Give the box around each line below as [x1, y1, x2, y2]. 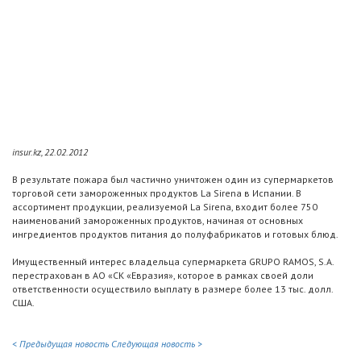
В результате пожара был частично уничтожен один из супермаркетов [12, 173, 334, 186]
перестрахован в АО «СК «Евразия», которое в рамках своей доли [12, 269, 313, 282]
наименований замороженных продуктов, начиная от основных [12, 214, 303, 227]
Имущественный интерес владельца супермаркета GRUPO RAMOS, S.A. [12, 255, 334, 268]
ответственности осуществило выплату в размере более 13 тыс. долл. [12, 283, 333, 296]
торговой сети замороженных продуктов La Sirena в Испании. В [12, 187, 301, 200]
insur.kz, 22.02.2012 [12, 146, 88, 159]
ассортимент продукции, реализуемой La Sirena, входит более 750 [12, 201, 317, 214]
